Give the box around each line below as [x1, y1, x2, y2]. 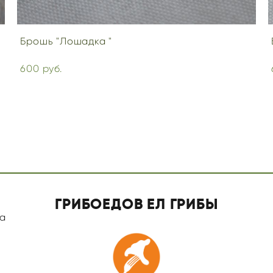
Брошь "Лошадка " [20, 35, 113, 47]
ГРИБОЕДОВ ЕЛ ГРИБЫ [55, 194, 218, 213]
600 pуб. [20, 62, 62, 74]
